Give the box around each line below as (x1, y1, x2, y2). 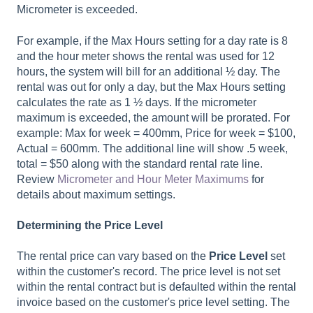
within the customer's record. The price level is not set (17, 265, 280, 278)
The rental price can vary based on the (17, 250, 209, 263)
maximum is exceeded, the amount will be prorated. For (17, 111, 290, 124)
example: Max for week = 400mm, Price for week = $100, (17, 126, 296, 139)
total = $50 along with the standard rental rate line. (17, 157, 263, 170)
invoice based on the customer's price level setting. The (17, 296, 290, 309)
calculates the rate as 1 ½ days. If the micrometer (17, 96, 256, 108)
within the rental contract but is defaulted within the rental (17, 281, 296, 293)
